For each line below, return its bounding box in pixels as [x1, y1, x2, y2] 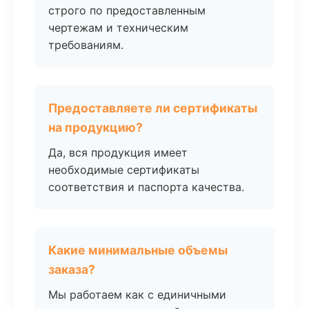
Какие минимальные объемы [48, 243, 228, 257]
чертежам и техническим [48, 21, 188, 34]
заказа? [48, 262, 95, 277]
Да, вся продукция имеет [48, 146, 188, 159]
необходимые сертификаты [48, 163, 199, 177]
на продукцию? [48, 120, 143, 134]
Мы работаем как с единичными [48, 288, 226, 301]
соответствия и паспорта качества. [48, 180, 244, 194]
